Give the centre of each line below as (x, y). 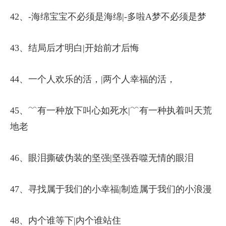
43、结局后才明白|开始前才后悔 (75, 48)
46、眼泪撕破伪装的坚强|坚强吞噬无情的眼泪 (102, 158)
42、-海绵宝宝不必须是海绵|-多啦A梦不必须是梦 (108, 17)
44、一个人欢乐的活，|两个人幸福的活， (93, 79)
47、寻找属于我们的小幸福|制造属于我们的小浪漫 (111, 189)
